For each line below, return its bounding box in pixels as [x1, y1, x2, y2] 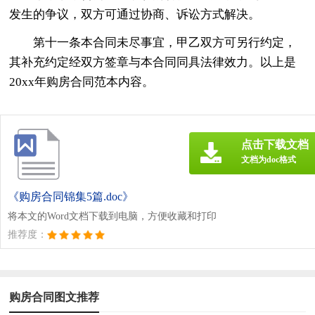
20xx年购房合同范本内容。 [9, 75, 155, 89]
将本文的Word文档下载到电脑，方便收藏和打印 [8, 210, 217, 221]
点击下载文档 [241, 138, 309, 150]
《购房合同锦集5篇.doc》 [8, 190, 134, 202]
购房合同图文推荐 [9, 290, 100, 303]
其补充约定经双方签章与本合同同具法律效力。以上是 [9, 55, 297, 69]
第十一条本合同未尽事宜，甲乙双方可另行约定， [33, 35, 297, 49]
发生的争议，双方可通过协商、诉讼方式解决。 [9, 7, 261, 21]
